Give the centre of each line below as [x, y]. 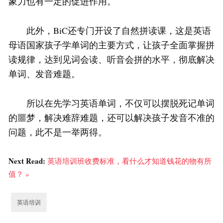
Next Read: [28, 161]
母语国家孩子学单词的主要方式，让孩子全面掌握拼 [111, 45]
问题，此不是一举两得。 [58, 132]
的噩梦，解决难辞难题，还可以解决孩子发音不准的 [111, 118]
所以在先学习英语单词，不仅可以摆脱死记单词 [111, 103]
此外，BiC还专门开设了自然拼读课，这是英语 [110, 31]
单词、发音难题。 [44, 74]
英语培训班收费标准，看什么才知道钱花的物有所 [129, 161]
